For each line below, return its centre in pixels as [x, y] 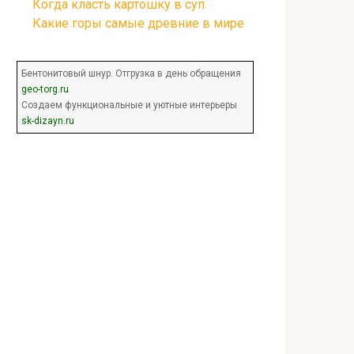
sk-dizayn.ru [48, 121]
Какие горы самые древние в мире [138, 23]
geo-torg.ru [45, 89]
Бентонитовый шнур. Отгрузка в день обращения [131, 73]
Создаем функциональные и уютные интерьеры [129, 105]
